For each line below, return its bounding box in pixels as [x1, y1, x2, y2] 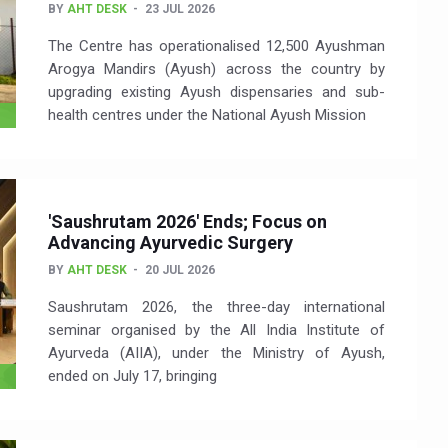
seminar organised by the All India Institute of [48, 321, 385, 340]
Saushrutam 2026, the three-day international [48, 298, 385, 317]
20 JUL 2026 [145, 263, 215, 278]
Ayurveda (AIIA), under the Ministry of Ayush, [48, 344, 385, 363]
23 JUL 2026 [145, 2, 215, 17]
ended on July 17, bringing [48, 367, 217, 386]
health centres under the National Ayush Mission [48, 106, 366, 125]
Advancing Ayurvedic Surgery [48, 232, 293, 254]
